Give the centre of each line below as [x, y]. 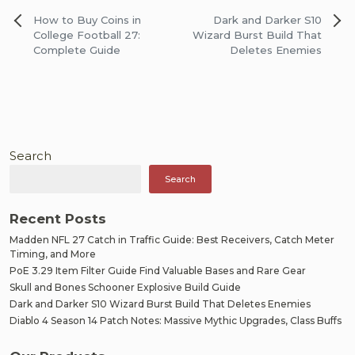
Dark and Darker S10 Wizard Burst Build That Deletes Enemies [160, 304]
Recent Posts [58, 219]
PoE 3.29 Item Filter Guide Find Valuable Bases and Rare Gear [158, 271]
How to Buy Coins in [87, 20]
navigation [48, 36]
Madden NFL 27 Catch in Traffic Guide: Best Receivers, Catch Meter [172, 240]
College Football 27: [87, 35]
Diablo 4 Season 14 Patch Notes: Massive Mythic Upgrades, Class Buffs [176, 321]
